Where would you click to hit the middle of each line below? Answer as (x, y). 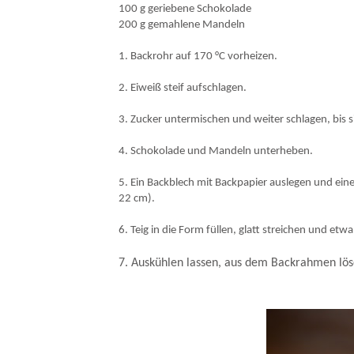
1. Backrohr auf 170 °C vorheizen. (198, 56)
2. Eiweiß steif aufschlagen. (183, 88)
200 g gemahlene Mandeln (182, 25)
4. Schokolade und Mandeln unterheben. (216, 151)
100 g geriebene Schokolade (185, 9)
